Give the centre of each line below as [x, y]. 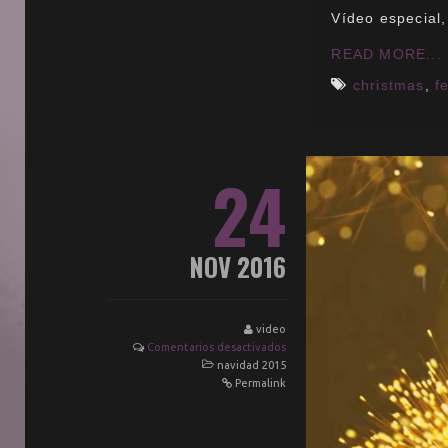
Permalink [261, 383]
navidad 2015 [252, 365]
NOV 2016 [238, 267]
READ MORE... [386, 54]
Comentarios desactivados [217, 347]
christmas [388, 85]
